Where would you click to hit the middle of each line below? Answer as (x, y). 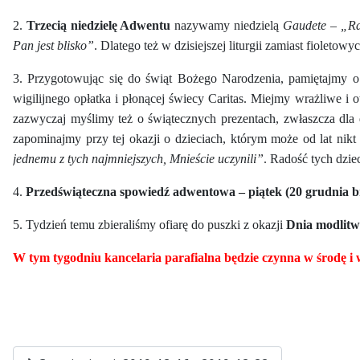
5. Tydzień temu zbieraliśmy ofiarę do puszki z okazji (149, 224)
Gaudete (304, 25)
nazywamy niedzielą (227, 25)
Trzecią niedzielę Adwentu (98, 25)
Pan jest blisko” (53, 45)
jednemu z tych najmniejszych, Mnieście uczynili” (138, 158)
